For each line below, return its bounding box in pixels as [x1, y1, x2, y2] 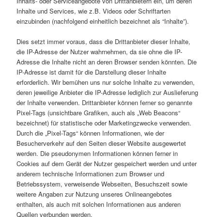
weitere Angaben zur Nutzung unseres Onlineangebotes [16, 189, 172, 199]
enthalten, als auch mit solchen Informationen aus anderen [16, 199, 181, 209]
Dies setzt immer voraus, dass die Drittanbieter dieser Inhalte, [16, 36, 191, 46]
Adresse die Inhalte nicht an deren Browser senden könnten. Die [16, 57, 197, 66]
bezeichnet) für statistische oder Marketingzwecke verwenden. [16, 118, 192, 127]
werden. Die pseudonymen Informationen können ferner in [16, 148, 178, 158]
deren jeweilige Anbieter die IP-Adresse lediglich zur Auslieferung [16, 87, 199, 97]
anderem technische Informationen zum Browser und [16, 169, 165, 178]
